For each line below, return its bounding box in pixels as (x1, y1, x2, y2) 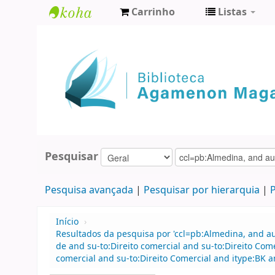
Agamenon (49, 46, 116, 64)
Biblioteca (49, 26, 110, 44)
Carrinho (131, 5, 175, 20)
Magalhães (49, 66, 116, 84)
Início (56, 215, 79, 229)
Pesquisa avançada (44, 183, 133, 198)
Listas (218, 5, 247, 20)
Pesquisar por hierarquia (143, 183, 260, 198)
